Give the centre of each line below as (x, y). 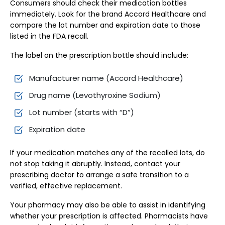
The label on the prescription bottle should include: (99, 55)
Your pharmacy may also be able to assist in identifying (108, 205)
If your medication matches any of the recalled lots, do (107, 153)
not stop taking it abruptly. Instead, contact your (95, 164)
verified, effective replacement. (66, 186)
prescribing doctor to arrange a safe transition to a (99, 175)
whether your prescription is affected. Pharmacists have (109, 216)
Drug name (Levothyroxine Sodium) (95, 95)
